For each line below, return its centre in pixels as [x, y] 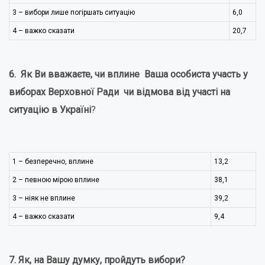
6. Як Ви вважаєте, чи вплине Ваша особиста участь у [128, 74]
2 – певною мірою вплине [56, 180]
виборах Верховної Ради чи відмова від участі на [119, 92]
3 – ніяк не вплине [44, 198]
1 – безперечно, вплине [53, 161]
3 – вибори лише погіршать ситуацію [74, 12]
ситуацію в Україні [50, 110]
